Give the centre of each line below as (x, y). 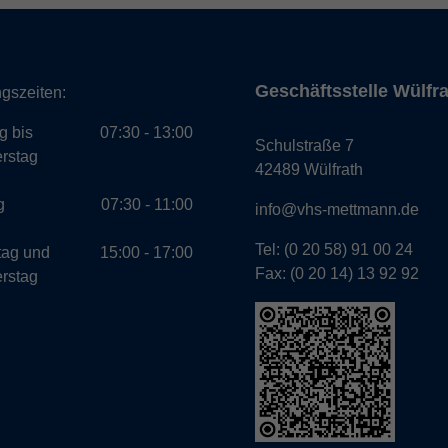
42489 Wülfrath (309, 170)
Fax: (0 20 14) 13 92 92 (337, 274)
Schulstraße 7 (304, 146)
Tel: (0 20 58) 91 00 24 (334, 250)
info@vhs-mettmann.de (337, 210)
